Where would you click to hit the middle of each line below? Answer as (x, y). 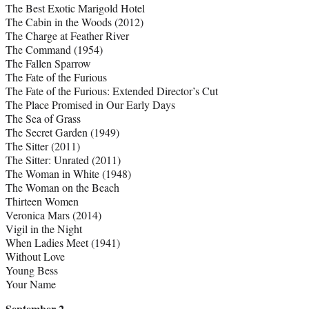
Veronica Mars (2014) (53, 215)
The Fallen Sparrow (48, 63)
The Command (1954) (54, 50)
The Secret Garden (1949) (62, 132)
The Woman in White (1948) (68, 174)
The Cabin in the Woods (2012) (74, 22)
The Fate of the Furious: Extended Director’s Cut (112, 91)
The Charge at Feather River (67, 36)
